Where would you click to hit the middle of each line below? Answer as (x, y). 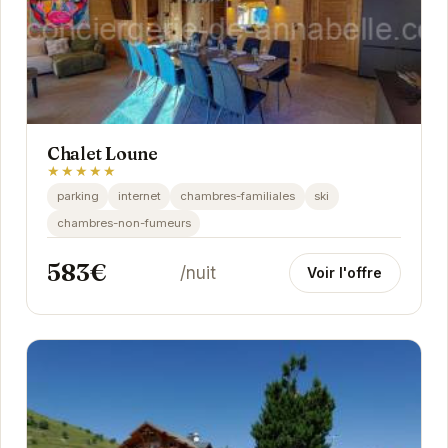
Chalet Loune (102, 153)
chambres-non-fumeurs (123, 223)
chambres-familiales (237, 196)
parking (77, 196)
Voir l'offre (345, 272)
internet (139, 196)
